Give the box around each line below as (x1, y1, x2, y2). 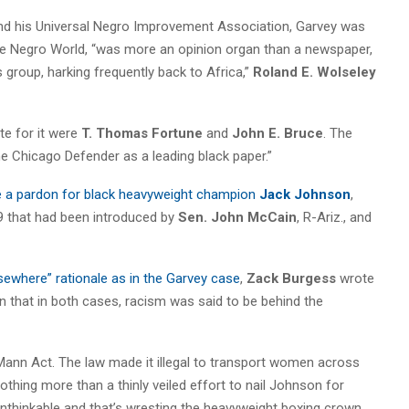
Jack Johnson (259, 185, 351, 203)
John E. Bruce (232, 124, 323, 142)
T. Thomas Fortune (81, 124, 203, 142)
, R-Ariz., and (297, 208, 372, 225)
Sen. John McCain (178, 208, 297, 225)
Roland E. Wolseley (253, 63, 376, 80)
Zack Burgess (246, 269, 336, 287)
